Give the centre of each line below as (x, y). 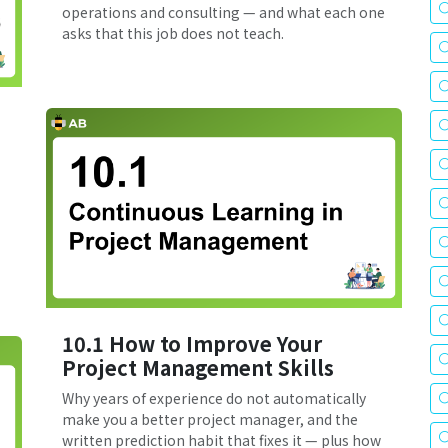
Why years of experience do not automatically (214, 398)
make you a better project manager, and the (210, 419)
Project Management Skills (198, 368)
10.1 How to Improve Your (192, 344)
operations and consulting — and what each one (223, 12)
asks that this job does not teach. (173, 33)
